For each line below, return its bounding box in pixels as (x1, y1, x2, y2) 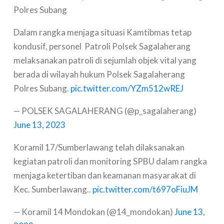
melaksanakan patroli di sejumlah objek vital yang (13, 55, 196, 66)
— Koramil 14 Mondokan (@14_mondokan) (13, 206, 174, 217)
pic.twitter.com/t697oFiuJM (92, 184, 198, 195)
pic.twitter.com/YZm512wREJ (70, 83, 183, 94)
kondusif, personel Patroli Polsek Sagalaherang (13, 41, 190, 52)
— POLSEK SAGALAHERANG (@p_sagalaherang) (13, 105, 196, 116)
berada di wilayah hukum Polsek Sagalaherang (13, 69, 185, 80)
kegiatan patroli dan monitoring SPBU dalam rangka (13, 156, 207, 167)
